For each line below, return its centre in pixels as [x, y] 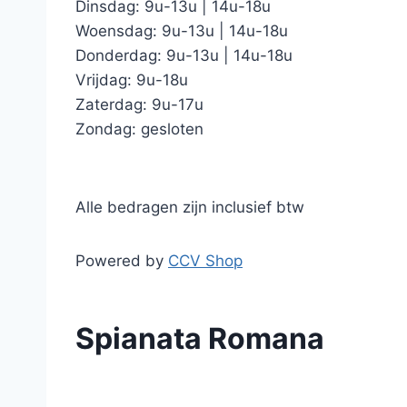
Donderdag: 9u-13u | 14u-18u [184, 55]
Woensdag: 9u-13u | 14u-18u [182, 31]
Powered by [122, 261]
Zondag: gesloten [139, 129]
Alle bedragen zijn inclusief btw [190, 207]
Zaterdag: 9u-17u [139, 104]
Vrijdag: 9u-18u [132, 80]
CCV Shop [205, 261]
